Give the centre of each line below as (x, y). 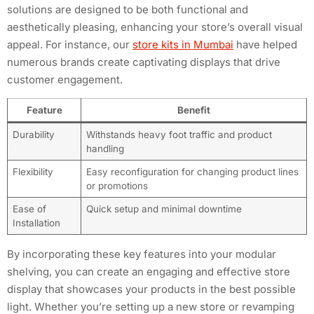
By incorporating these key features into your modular (142, 254)
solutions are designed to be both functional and (128, 10)
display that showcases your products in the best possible (151, 289)
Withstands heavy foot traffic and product (179, 135)
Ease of (29, 209)
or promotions (117, 186)
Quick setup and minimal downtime (164, 209)
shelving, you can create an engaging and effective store (149, 272)
